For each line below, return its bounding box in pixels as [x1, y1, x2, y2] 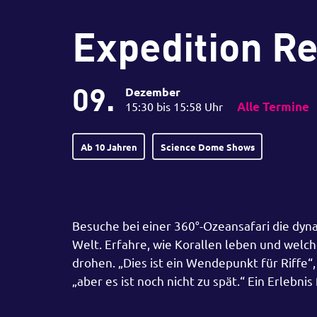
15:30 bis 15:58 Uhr [125, 99, 223, 113]
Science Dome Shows [160, 140, 255, 153]
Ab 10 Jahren [80, 140, 137, 153]
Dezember [125, 84, 180, 99]
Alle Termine [237, 99, 309, 114]
